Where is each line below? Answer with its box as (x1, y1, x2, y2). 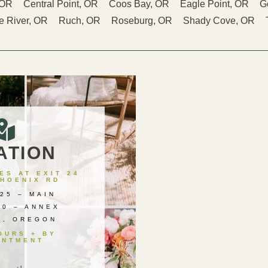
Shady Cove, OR (182, 15, 255, 26)
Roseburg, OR (111, 15, 172, 26)
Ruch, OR (58, 15, 100, 26)
